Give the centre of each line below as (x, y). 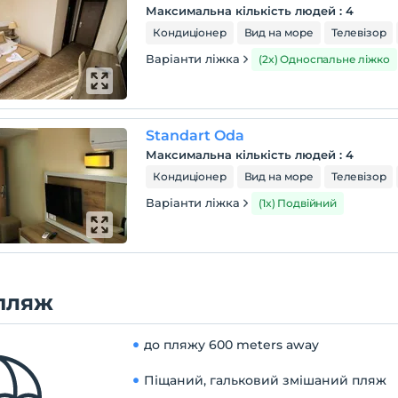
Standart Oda (195, 135)
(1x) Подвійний (298, 203)
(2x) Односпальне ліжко (324, 59)
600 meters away (264, 345)
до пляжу (175, 345)
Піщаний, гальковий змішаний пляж (266, 380)
